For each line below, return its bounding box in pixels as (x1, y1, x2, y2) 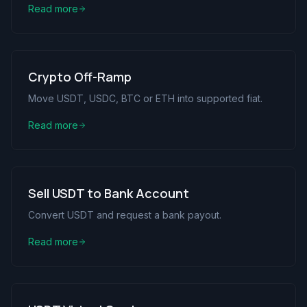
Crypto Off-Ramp (28, 69, 132, 85)
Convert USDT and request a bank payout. (28, 209, 221, 221)
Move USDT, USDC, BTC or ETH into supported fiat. (28, 93, 262, 104)
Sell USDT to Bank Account (28, 185, 189, 201)
